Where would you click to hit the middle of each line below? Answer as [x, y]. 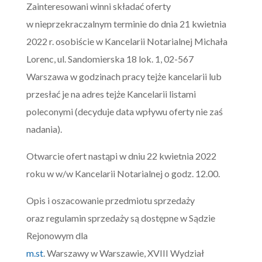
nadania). [44, 129]
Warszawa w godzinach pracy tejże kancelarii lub [124, 76]
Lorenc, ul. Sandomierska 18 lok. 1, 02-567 [110, 59]
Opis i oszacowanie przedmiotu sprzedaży [110, 200]
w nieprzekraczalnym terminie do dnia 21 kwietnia [126, 24]
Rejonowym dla [58, 235]
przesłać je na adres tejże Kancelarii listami [111, 94]
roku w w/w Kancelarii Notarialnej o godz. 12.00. [123, 173]
